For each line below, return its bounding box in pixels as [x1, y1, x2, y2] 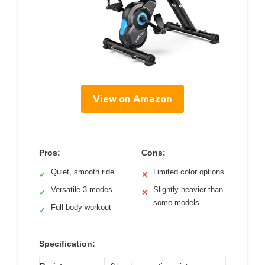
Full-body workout [51, 203, 111, 212]
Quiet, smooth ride [51, 167, 114, 177]
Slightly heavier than [153, 185, 223, 195]
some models [153, 198, 199, 208]
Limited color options [153, 167, 224, 177]
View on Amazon [93, 93, 172, 105]
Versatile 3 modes [51, 185, 112, 195]
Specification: [39, 239, 95, 249]
